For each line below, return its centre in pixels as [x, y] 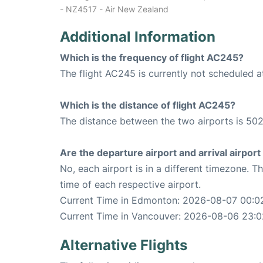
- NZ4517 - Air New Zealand [114, 9]
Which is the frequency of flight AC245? [152, 58]
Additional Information [138, 37]
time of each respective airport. [130, 185]
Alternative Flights [124, 245]
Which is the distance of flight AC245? [148, 105]
